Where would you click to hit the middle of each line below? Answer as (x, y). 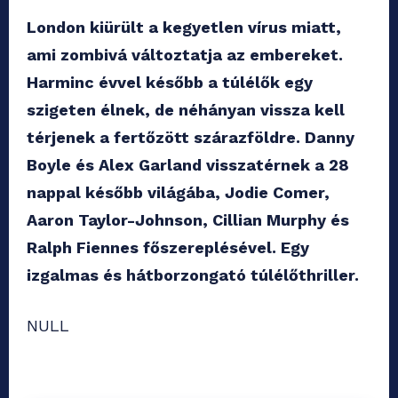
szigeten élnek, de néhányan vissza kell (186, 110)
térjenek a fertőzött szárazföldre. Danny (191, 138)
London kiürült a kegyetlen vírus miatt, (184, 28)
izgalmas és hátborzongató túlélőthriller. (193, 275)
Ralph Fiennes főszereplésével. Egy (168, 248)
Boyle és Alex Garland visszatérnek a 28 (188, 165)
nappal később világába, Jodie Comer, (178, 193)
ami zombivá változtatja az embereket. (185, 55)
